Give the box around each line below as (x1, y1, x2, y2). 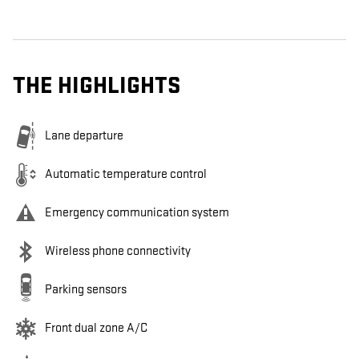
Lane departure (45, 128, 123, 144)
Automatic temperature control (45, 167, 207, 183)
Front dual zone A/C (45, 321, 147, 337)
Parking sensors (45, 282, 127, 298)
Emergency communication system (45, 205, 229, 221)
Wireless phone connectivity (45, 244, 191, 260)
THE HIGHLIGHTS (13, 72, 180, 101)
